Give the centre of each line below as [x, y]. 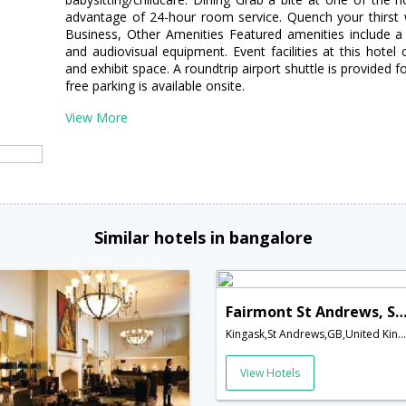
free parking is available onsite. [155, 86]
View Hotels [270, 372]
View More [97, 117]
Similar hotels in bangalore [203, 237]
